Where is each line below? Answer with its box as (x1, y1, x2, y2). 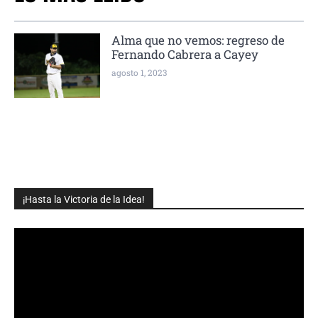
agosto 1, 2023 (111, 67, 167, 79)
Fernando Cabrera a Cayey (111, 46, 258, 63)
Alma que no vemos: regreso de (111, 32, 285, 49)
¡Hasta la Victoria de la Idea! (23, 194, 145, 206)
